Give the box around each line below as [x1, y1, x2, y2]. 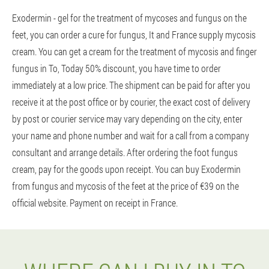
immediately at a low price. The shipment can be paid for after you [12, 79, 250, 91]
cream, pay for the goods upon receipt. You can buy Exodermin [12, 163, 241, 175]
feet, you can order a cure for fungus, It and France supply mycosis [12, 28, 256, 41]
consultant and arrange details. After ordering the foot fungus [12, 146, 238, 159]
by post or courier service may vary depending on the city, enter [12, 112, 243, 125]
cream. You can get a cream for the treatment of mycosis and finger [12, 45, 257, 58]
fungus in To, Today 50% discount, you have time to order [12, 62, 221, 74]
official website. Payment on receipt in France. [12, 196, 178, 209]
